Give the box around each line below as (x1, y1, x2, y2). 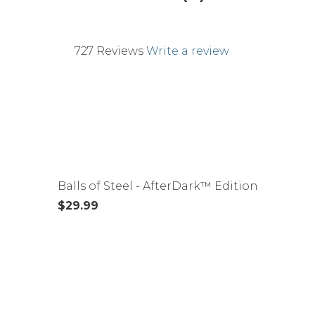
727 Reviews (75, 44, 143, 58)
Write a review (146, 44, 229, 58)
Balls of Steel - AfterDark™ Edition (58, 179, 258, 193)
